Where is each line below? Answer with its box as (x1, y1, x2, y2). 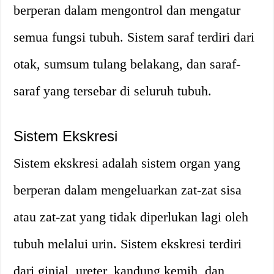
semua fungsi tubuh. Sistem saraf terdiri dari (13, 29, 255, 45)
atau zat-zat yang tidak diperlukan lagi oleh (13, 209, 249, 224)
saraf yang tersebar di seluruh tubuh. (13, 83, 212, 98)
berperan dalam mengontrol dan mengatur (13, 2, 241, 18)
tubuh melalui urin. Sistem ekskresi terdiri (13, 236, 242, 251)
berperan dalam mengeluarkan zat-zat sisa (13, 182, 242, 198)
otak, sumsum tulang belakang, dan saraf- (13, 56, 241, 72)
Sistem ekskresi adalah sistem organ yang (13, 155, 241, 171)
